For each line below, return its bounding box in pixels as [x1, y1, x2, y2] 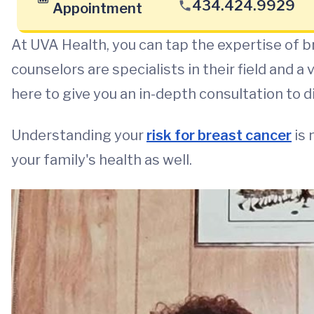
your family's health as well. [11, 151, 192, 168]
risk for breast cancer [146, 127, 292, 144]
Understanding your [11, 127, 146, 144]
